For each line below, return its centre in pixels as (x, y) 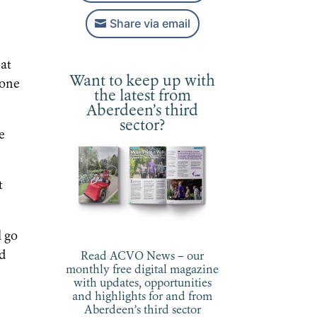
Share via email (150, 23)
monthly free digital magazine (143, 271)
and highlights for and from (143, 298)
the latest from (142, 96)
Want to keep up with (143, 81)
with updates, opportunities (142, 284)
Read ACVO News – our (143, 257)
